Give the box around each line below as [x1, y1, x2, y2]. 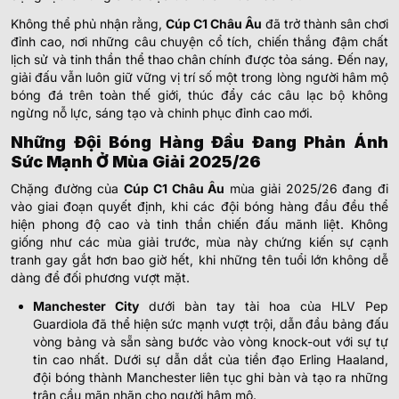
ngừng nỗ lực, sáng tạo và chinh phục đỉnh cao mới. [11, 104, 313, 120]
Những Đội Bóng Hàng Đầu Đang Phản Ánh [11, 132, 388, 151]
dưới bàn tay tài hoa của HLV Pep [139, 297, 388, 313]
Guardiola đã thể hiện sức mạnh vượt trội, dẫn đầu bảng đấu [33, 315, 388, 331]
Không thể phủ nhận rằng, [11, 15, 166, 31]
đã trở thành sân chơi [262, 15, 388, 31]
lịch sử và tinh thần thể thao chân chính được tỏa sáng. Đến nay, [11, 51, 388, 67]
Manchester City [33, 297, 139, 313]
